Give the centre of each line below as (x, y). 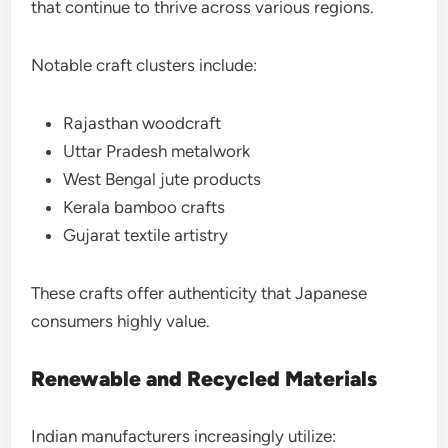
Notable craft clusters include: (144, 64)
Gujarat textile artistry (146, 234)
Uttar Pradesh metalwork (157, 150)
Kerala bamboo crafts (144, 206)
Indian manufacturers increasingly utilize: (184, 435)
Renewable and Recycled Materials (204, 378)
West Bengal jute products (162, 178)
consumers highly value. (121, 320)
